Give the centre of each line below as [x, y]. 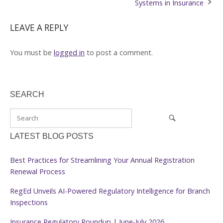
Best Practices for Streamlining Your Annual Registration [102, 160]
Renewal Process [39, 172]
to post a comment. [119, 52]
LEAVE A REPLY [39, 27]
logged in [69, 52]
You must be [32, 52]
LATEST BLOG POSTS [52, 136]
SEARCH [27, 95]
